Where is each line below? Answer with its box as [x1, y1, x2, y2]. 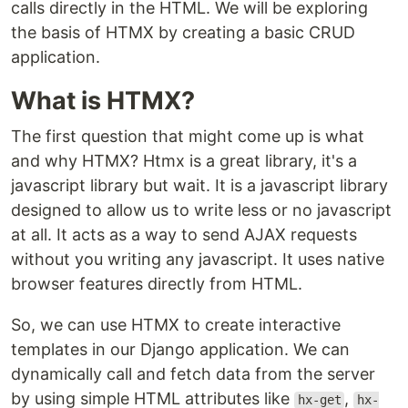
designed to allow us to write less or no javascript [11, 200, 392, 220]
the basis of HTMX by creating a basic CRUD [11, 23, 355, 43]
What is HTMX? [11, 86, 195, 117]
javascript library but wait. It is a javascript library [11, 176, 388, 196]
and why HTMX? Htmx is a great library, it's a [11, 151, 357, 171]
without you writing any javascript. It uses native [11, 250, 384, 270]
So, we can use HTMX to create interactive [11, 315, 341, 335]
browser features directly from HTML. [11, 274, 302, 294]
